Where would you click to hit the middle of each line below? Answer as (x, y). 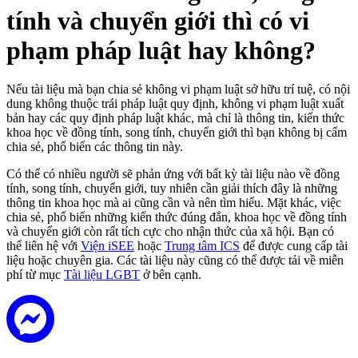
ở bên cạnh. (171, 275)
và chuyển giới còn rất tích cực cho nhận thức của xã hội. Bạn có (170, 232)
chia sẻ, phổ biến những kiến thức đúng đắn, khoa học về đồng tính (177, 217)
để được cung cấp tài (294, 246)
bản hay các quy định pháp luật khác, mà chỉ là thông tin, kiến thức (175, 118)
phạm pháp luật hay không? (161, 50)
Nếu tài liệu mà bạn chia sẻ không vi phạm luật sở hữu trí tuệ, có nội (178, 89)
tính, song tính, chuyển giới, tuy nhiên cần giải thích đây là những (172, 189)
